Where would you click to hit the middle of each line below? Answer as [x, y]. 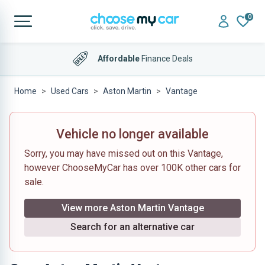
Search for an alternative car [132, 227]
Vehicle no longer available [132, 134]
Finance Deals [166, 58]
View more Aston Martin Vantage [132, 208]
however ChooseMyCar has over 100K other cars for [132, 168]
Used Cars [70, 91]
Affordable [118, 58]
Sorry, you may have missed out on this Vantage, [124, 153]
